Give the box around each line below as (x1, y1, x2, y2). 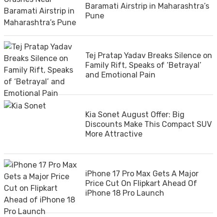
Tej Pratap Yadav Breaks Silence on (85, 51, 212, 60)
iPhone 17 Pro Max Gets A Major (85, 169, 199, 178)
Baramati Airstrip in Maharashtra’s (85, 1, 209, 11)
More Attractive (85, 129, 142, 139)
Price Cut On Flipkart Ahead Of (85, 179, 197, 188)
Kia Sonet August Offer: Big (85, 110, 185, 119)
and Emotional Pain (85, 70, 155, 79)
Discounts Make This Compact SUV (85, 120, 212, 129)
